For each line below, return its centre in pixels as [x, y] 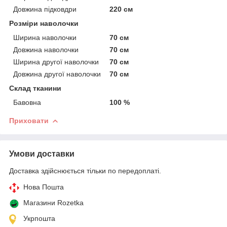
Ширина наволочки [45, 37]
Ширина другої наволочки [56, 62]
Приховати [29, 120]
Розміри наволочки [44, 23]
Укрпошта [39, 218]
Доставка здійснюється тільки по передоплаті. [85, 171]
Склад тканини [35, 88]
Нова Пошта [44, 187]
